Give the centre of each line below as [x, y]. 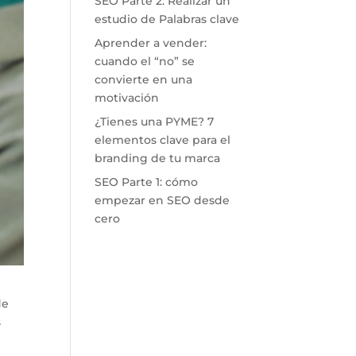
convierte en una [144, 79]
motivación [127, 98]
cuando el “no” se [145, 61]
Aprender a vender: [151, 43]
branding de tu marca [158, 158]
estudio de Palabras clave [167, 19]
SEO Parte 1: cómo [147, 182]
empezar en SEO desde [163, 200]
